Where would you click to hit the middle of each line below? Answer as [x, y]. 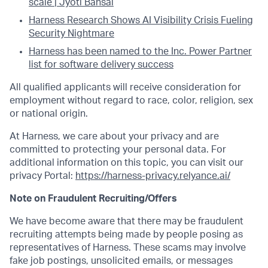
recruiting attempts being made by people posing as [126, 234]
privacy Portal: [42, 176]
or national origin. [49, 113]
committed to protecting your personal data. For [118, 149]
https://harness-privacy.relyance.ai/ [153, 176]
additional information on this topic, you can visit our [127, 162]
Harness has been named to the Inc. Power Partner [140, 51]
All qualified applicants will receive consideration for [125, 87]
